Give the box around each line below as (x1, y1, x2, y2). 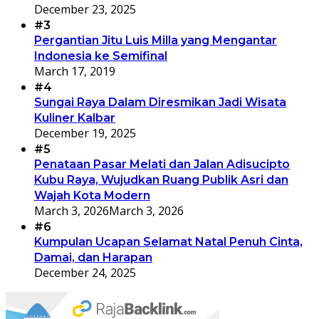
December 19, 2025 (34, 125, 136, 141)
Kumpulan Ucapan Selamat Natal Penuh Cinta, (34, 234, 303, 249)
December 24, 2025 (34, 264, 136, 281)
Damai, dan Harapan (34, 250, 152, 264)
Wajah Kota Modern (34, 188, 150, 202)
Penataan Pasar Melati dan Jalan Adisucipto (34, 157, 290, 171)
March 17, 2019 (34, 63, 115, 79)
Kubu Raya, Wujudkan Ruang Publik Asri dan (34, 172, 288, 187)
